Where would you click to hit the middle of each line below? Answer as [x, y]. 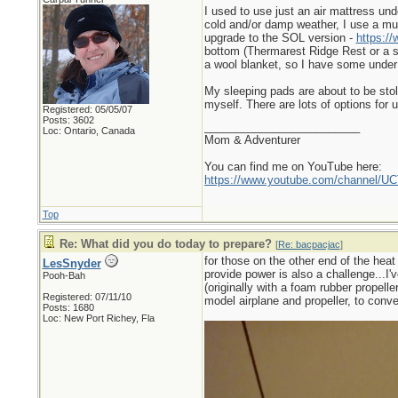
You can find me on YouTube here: [293, 167]
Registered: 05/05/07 [87, 109]
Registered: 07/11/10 [87, 297]
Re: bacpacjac [309, 244]
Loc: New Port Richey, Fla [98, 318]
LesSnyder [72, 263]
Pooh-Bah [64, 275]
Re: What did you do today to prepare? [165, 244]
